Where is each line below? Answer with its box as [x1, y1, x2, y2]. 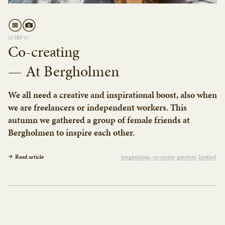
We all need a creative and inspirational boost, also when [8, 88, 217, 101]
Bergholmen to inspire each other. [8, 126, 135, 139]
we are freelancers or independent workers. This [8, 100, 187, 114]
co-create [153, 152, 174, 161]
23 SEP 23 [8, 34, 29, 41]
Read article [15, 152, 44, 161]
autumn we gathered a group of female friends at [8, 113, 190, 126]
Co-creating [8, 41, 79, 62]
